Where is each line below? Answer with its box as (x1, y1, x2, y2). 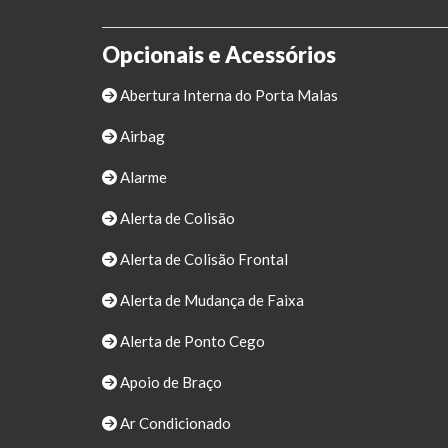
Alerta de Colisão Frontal (117, 250, 288, 269)
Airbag (117, 127, 165, 146)
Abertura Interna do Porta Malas (117, 86, 338, 105)
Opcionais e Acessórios (102, 41, 336, 69)
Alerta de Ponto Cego (117, 332, 265, 351)
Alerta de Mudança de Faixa (117, 291, 304, 310)
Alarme (117, 168, 167, 187)
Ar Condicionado (117, 414, 231, 433)
